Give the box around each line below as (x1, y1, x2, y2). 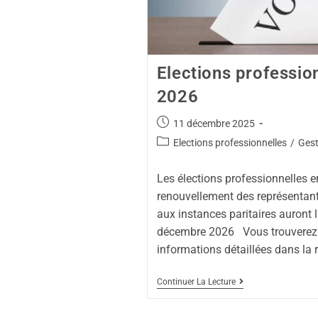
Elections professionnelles (172, 136, 287, 148)
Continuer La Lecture (156, 276, 236, 287)
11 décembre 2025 (172, 117, 255, 129)
